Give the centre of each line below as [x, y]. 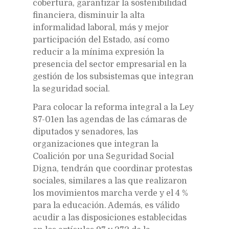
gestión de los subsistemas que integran [113, 76]
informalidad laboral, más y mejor [101, 27]
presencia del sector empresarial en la [110, 64]
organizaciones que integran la [96, 144]
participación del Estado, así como [101, 40]
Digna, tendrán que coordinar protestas [112, 168]
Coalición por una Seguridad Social [103, 156]
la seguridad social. [71, 89]
